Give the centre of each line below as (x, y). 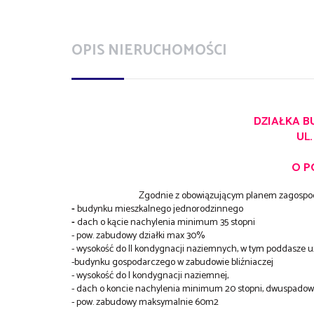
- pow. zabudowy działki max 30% (138, 235)
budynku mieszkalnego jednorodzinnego (159, 209)
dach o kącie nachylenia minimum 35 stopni (165, 222)
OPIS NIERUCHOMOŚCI (149, 50)
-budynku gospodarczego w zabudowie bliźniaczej (172, 262)
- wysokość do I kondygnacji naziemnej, (150, 275)
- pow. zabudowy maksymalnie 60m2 (145, 302)
